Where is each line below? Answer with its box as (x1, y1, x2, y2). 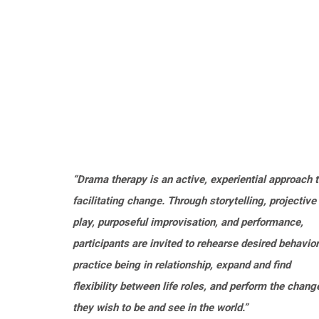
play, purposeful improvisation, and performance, (73, 215, 303, 229)
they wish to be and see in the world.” (73, 300, 248, 314)
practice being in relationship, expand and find (73, 258, 291, 271)
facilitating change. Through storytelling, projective (73, 194, 316, 207)
